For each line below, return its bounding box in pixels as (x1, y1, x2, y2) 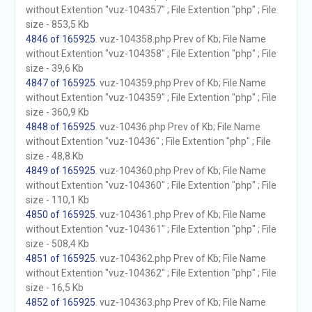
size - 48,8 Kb (25, 150, 84, 162)
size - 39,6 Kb (25, 63, 84, 74)
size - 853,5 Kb (25, 19, 89, 30)
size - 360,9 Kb (25, 107, 89, 118)
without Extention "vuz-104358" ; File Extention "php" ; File (25, 48, 276, 59)
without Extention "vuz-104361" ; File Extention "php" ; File (25, 224, 276, 235)
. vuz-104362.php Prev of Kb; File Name (95, 253, 266, 264)
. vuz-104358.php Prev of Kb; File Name (95, 33, 266, 45)
